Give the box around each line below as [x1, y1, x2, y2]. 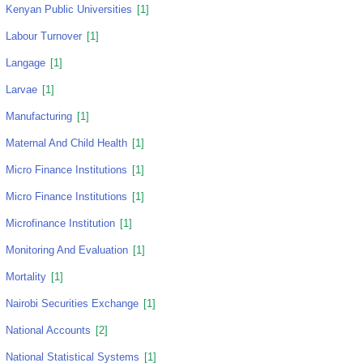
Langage [6, 57, 45, 69]
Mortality [6, 271, 46, 283]
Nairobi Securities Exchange [6, 297, 139, 310]
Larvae [6, 83, 37, 96]
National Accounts [6, 324, 91, 336]
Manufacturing [6, 110, 72, 122]
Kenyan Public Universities [6, 3, 132, 15]
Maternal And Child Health [6, 137, 127, 149]
